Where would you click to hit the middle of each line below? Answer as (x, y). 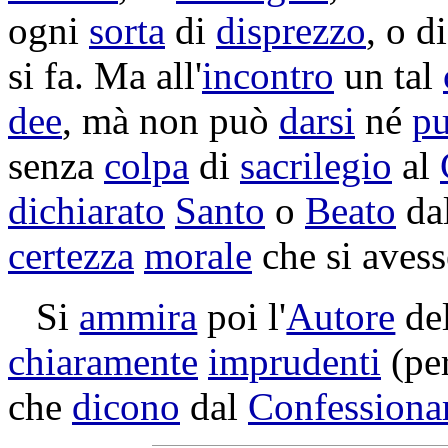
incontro (268, 75)
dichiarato (86, 210)
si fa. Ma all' (105, 75)
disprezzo (291, 30)
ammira (138, 316)
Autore (341, 316)
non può (204, 120)
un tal (388, 75)
